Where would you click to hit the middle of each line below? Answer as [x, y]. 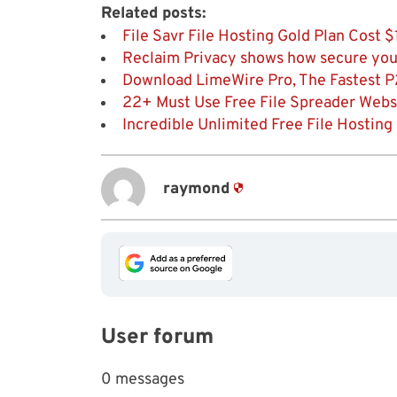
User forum [157, 337]
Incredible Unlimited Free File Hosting [257, 125]
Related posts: [153, 13]
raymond [196, 190]
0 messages [143, 379]
